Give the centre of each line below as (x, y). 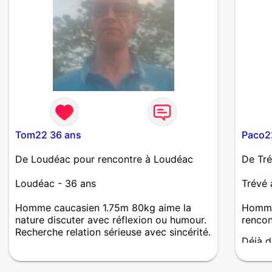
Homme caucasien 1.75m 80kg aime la (103, 207)
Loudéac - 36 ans (56, 183)
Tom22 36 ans (48, 134)
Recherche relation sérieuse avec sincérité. (113, 232)
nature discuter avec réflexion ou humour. (111, 219)
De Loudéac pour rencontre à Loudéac (104, 159)
